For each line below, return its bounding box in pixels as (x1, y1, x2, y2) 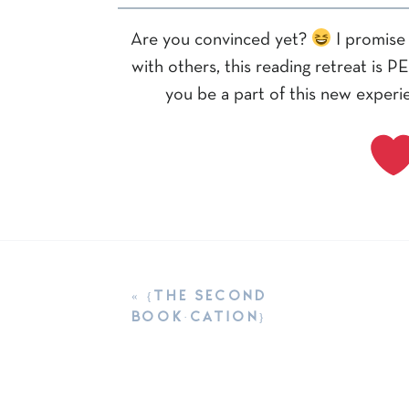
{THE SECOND (145, 287, 267, 301)
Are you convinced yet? (130, 31, 311, 48)
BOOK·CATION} (131, 308, 267, 322)
